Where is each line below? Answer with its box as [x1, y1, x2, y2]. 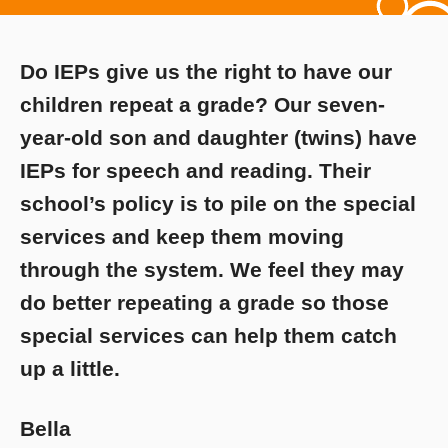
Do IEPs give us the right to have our [20, 60, 392, 84]
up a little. [20, 357, 120, 381]
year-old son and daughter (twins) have [20, 126, 417, 150]
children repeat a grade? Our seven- [20, 93, 385, 117]
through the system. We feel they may [20, 258, 404, 282]
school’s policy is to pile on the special [20, 192, 416, 216]
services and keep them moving [20, 225, 344, 249]
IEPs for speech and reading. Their [20, 159, 371, 183]
